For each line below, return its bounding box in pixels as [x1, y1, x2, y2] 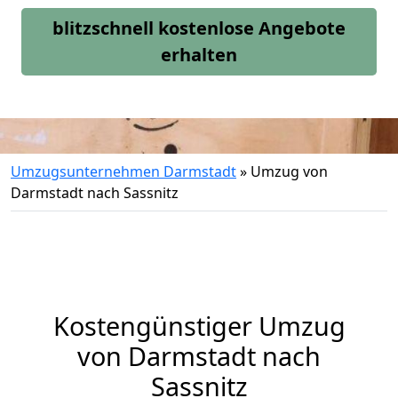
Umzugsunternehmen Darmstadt [11, 162, 236, 181]
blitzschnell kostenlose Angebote [52, 16, 346, 40]
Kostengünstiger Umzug [52, 308, 346, 343]
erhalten [161, 43, 237, 67]
